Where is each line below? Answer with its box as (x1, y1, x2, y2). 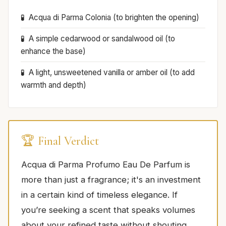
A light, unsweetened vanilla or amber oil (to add (29, 67, 195, 77)
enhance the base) (21, 46, 86, 56)
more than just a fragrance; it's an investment (21, 174, 201, 185)
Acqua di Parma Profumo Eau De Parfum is (21, 159, 190, 169)
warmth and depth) (21, 80, 86, 90)
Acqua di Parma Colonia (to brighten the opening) (29, 12, 199, 22)
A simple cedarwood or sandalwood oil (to (29, 33, 175, 43)
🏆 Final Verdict (21, 133, 99, 148)
